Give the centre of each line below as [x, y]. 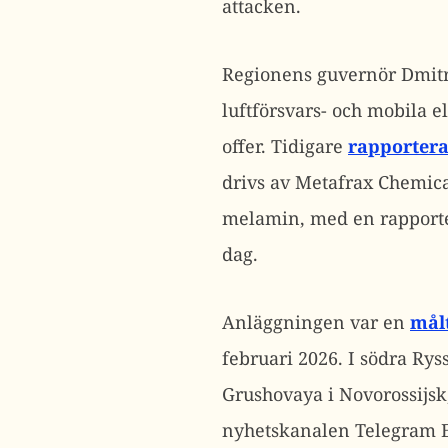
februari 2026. [285, 358]
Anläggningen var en [316, 322]
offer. [246, 146]
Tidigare [309, 146]
